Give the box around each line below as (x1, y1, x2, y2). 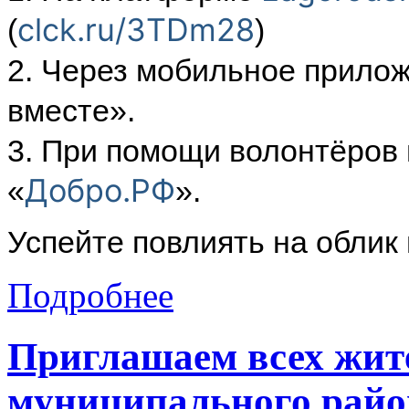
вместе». (7, 92, 135, 128)
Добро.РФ (25, 171, 175, 209)
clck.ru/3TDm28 (17, 10, 255, 48)
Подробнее (7, 275, 173, 315)
